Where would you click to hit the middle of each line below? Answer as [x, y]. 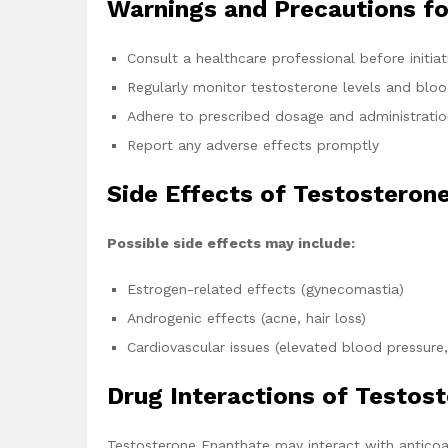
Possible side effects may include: [231, 243]
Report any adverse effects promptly [253, 145]
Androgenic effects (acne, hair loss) [246, 318]
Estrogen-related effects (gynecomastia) [265, 289]
